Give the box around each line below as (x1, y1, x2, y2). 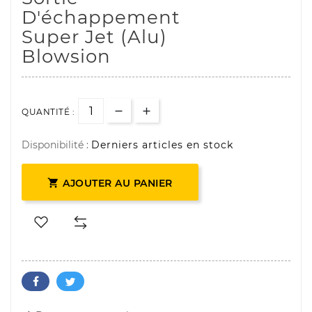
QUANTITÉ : (22, 106, 75, 117)
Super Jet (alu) (22, 25, 167, 48)
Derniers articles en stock (91, 138, 233, 151)
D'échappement (22, 6, 180, 29)
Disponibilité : (22, 138, 91, 151)
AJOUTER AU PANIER (63, 176, 173, 189)
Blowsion (22, 45, 111, 68)
